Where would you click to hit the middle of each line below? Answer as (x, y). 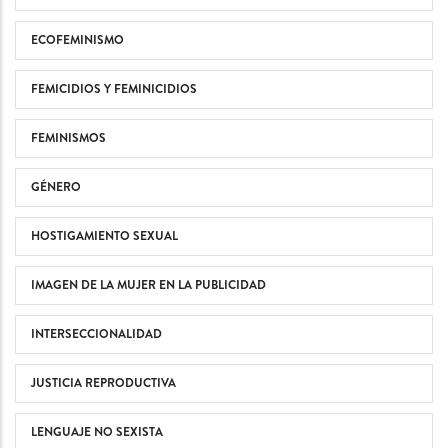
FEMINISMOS (68, 137)
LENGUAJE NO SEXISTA (97, 431)
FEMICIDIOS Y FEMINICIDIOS (114, 88)
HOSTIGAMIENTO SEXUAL (104, 235)
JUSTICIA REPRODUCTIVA (103, 382)
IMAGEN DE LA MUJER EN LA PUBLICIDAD (148, 284)
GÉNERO (56, 186)
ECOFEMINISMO (77, 39)
